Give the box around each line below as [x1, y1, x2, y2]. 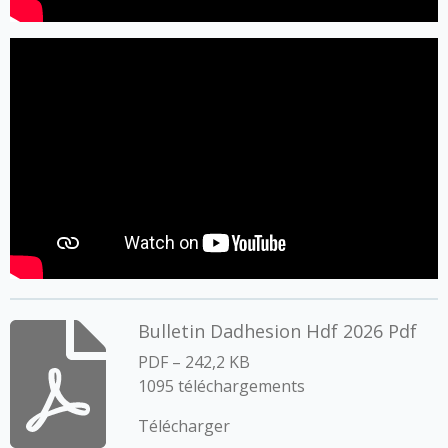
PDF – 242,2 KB [137, 350, 250, 373]
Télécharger [137, 415, 230, 438]
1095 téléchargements [137, 374, 305, 397]
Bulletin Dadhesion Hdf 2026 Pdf [137, 318, 417, 343]
